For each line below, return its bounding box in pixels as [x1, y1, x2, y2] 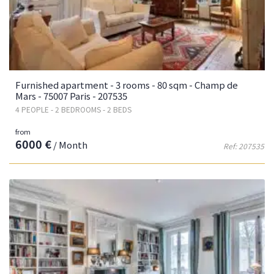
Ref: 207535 [223, 140, 264, 151]
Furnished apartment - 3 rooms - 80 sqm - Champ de [15, 78, 238, 91]
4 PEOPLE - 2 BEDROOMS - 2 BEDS [15, 103, 131, 114]
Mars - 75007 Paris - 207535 [15, 89, 127, 102]
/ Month [51, 138, 87, 151]
